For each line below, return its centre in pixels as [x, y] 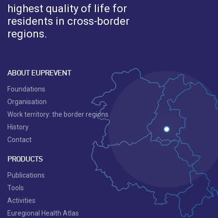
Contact [19, 139]
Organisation [27, 101]
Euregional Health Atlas [43, 213]
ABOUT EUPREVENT [39, 73]
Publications [26, 175]
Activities [21, 200]
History [18, 127]
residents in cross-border [68, 21]
